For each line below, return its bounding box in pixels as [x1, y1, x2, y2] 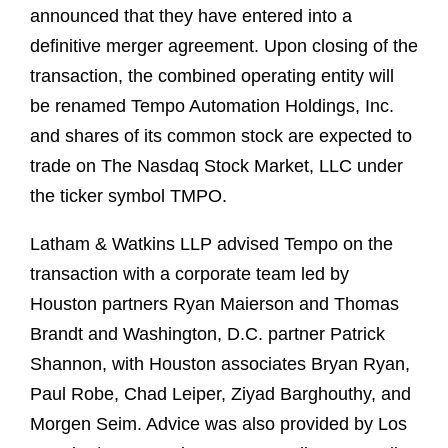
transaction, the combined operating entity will [30, 66, 394, 87]
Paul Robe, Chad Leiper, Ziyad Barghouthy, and [30, 384, 411, 405]
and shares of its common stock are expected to [30, 126, 412, 147]
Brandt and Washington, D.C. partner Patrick [30, 324, 385, 345]
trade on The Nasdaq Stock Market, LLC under [30, 156, 403, 177]
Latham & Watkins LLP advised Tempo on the [30, 234, 393, 255]
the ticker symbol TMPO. [30, 186, 227, 207]
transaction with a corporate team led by [30, 264, 349, 285]
